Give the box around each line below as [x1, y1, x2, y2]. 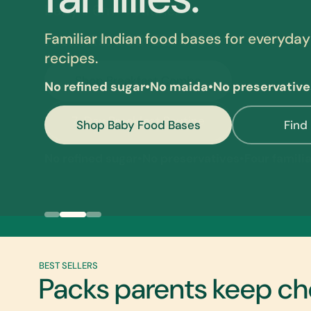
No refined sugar [44, 78, 145, 95]
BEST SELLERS [39, 260, 98, 271]
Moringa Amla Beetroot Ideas [92, 216, 244, 231]
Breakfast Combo [51, 216, 143, 231]
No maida [150, 78, 208, 95]
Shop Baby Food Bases [76, 117, 201, 133]
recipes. [44, 48, 98, 68]
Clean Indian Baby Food [72, 216, 194, 231]
